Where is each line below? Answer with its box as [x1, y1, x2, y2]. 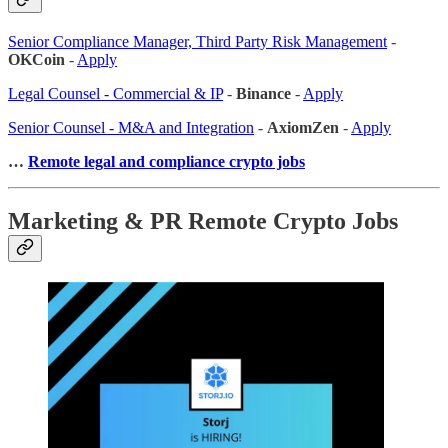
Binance [236, 84, 291, 102]
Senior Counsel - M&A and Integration [8, 118, 254, 136]
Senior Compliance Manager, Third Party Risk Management [8, 32, 387, 50]
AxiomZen [267, 118, 339, 136]
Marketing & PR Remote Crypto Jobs [8, 208, 398, 235]
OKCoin [8, 50, 65, 68]
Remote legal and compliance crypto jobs [28, 152, 305, 170]
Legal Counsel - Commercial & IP [8, 84, 223, 102]
